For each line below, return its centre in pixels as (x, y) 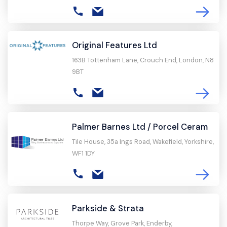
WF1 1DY (83, 154)
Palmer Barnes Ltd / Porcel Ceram (140, 126)
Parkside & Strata (108, 208)
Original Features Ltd (114, 45)
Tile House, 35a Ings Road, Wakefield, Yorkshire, (143, 142)
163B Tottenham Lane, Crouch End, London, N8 (143, 60)
